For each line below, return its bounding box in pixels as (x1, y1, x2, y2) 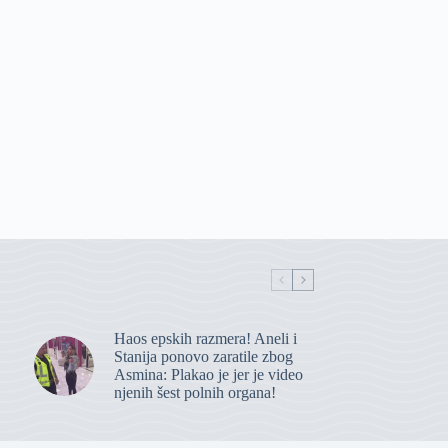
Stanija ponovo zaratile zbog (113, 348, 293, 366)
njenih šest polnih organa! (113, 384, 276, 402)
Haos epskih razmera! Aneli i (113, 330, 297, 348)
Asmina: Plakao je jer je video (113, 366, 303, 384)
